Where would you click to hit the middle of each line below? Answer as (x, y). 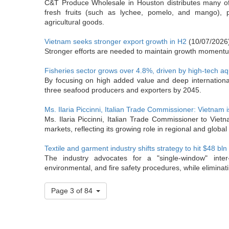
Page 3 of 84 (72, 191)
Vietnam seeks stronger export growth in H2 (116, 41)
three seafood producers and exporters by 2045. (123, 90)
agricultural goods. (74, 22)
